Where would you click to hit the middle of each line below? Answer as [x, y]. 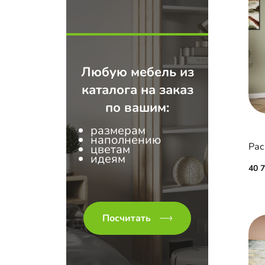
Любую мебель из [137, 72]
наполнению [126, 140]
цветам [110, 149]
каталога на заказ [137, 90]
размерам [118, 130]
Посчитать [127, 218]
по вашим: [137, 108]
